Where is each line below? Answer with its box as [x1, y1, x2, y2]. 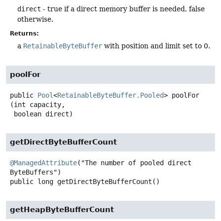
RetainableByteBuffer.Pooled [57, 91, 164, 99]
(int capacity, [10, 100, 65, 109]
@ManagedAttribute [10, 158, 77, 167]
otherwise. [17, 15, 53, 23]
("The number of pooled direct [77, 158, 191, 167]
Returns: [10, 30, 39, 37]
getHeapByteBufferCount [10, 205, 114, 214]
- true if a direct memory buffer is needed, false [41, 4, 205, 13]
